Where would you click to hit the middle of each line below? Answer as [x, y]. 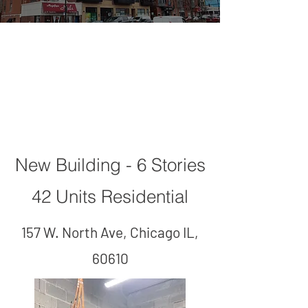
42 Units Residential [110, 197]
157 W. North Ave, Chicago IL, [110, 232]
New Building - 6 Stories [110, 165]
